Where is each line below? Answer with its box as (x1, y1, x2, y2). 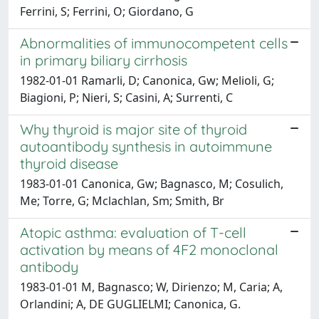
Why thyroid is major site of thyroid (20, 120, 247, 138)
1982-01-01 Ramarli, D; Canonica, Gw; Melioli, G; (20, 73, 274, 88)
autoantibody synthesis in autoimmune (20, 137, 272, 155)
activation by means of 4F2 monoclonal (20, 241, 278, 258)
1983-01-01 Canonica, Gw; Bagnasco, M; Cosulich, (20, 176, 283, 192)
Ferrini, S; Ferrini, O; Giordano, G (20, 4, 194, 19)
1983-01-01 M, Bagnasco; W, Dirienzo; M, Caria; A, (20, 279, 283, 295)
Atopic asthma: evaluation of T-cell (20, 224, 246, 241)
